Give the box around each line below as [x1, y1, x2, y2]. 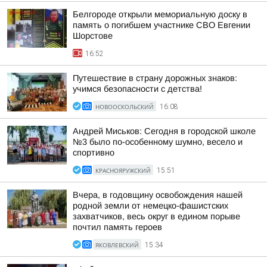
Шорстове [73, 31, 113, 41]
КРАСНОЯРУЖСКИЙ [95, 166, 151, 175]
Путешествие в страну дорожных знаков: [73, 73, 237, 83]
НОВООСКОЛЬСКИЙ [95, 103, 154, 111]
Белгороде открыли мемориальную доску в [73, 10, 247, 19]
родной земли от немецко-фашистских [73, 201, 228, 210]
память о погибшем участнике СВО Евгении [73, 20, 250, 30]
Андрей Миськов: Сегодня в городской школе [73, 126, 256, 136]
